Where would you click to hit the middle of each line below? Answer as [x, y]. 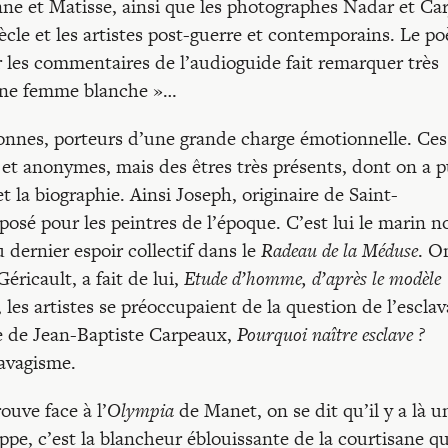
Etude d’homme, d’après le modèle [312, 278]
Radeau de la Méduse [339, 250]
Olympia [140, 410]
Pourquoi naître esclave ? [331, 334]
